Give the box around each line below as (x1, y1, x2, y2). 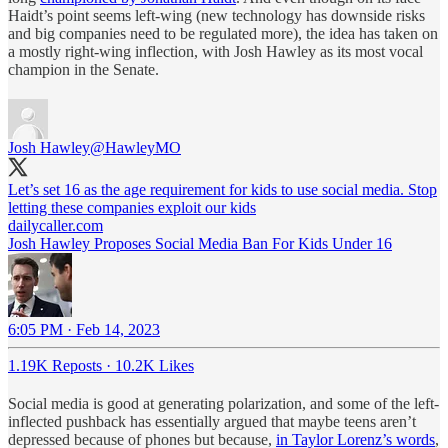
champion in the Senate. (8, 60, 159, 78)
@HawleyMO (90, 138, 181, 156)
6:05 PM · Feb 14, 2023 (8, 320, 160, 338)
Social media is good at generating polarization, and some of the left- (8, 394, 439, 412)
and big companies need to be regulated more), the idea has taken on (8, 24, 438, 42)
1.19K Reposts (8, 356, 102, 374)
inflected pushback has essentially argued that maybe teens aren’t (8, 412, 416, 430)
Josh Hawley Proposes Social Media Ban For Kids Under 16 (8, 234, 392, 252)
